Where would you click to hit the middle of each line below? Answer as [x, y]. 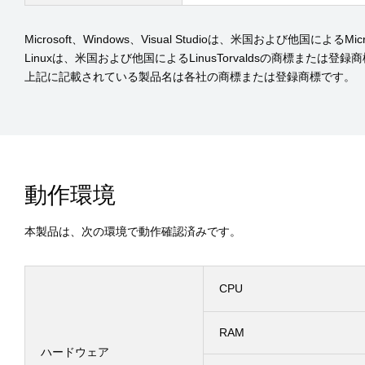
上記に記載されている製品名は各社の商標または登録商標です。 [190, 77]
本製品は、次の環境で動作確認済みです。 [133, 231]
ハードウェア [75, 352]
